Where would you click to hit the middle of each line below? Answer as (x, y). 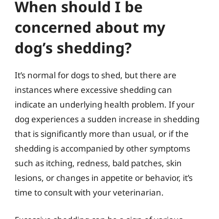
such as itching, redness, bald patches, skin (98, 163)
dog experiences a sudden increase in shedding (107, 119)
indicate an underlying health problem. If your (105, 104)
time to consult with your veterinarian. (89, 192)
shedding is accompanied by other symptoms (102, 148)
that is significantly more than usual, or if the (102, 134)
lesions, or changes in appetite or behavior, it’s (104, 178)
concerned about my (90, 27)
